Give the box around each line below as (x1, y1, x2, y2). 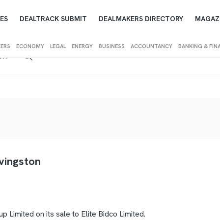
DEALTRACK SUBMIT (19, 14, 87, 23)
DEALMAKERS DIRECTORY (98, 14, 183, 23)
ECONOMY (16, 43, 44, 50)
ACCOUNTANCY (130, 43, 172, 50)
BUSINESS (98, 43, 125, 50)
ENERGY (71, 43, 93, 50)
